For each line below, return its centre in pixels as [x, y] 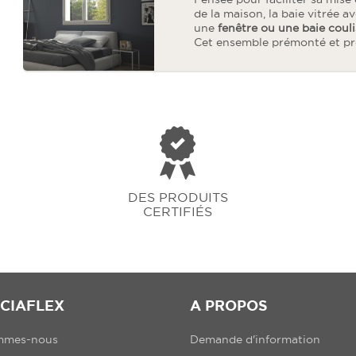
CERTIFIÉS [178, 211]
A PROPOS [229, 306]
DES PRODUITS [178, 197]
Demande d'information [255, 339]
